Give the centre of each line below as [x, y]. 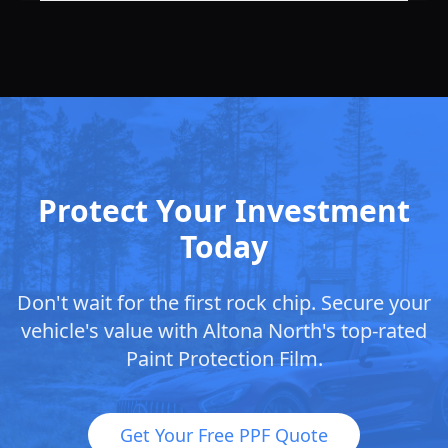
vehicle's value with [112, 331]
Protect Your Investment [224, 211]
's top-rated [374, 331]
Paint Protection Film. [224, 359]
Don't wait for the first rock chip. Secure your [224, 303]
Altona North [262, 331]
